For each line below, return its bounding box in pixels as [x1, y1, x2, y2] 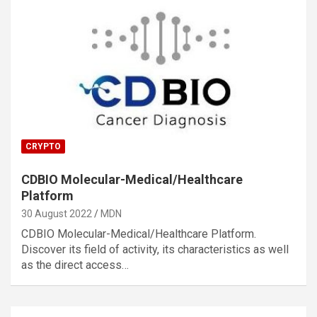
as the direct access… [21, 258, 129, 272]
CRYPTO [25, 141, 61, 151]
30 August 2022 [21, 207, 92, 219]
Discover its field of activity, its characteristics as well [21, 242, 289, 256]
